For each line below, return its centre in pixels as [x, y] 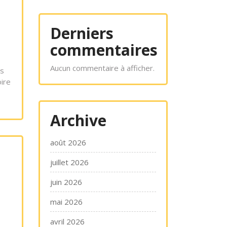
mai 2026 [66, 202]
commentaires [104, 50]
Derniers [82, 33]
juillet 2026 [69, 162]
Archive [78, 120]
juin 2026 [66, 182]
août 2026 [68, 142]
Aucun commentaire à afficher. [102, 68]
